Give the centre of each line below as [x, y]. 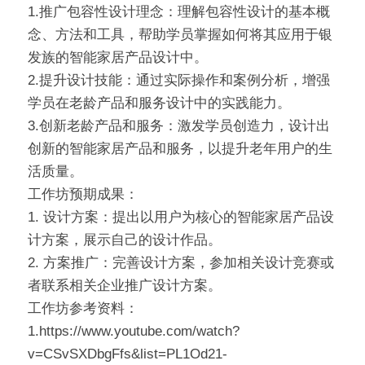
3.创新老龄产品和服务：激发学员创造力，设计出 [179, 126]
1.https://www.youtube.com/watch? [134, 332]
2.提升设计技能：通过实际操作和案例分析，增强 [179, 81]
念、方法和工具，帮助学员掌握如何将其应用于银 [180, 35]
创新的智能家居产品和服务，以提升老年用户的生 [180, 149]
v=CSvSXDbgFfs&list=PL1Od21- [128, 354]
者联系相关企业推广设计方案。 [125, 286]
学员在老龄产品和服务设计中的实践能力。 [159, 103]
